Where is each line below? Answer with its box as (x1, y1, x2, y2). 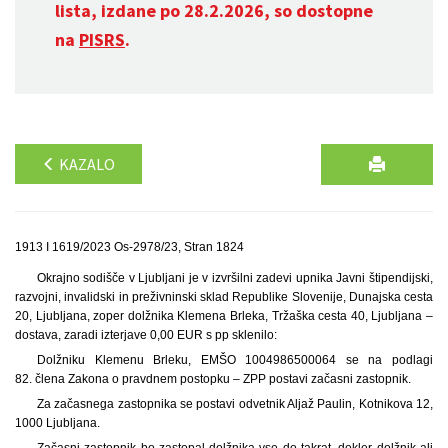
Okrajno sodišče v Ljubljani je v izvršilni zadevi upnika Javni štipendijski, (36, 271, 433, 285)
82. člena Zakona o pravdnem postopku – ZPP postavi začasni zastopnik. (15, 372, 411, 386)
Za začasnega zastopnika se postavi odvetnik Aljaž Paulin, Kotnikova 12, (36, 397, 433, 411)
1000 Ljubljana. (15, 416, 100, 430)
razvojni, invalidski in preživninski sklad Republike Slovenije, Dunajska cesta (15, 290, 433, 304)
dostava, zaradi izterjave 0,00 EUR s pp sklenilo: (15, 328, 277, 342)
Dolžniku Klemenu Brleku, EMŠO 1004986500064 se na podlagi (36, 353, 433, 367)
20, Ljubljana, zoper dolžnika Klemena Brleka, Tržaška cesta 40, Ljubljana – (15, 309, 433, 323)
